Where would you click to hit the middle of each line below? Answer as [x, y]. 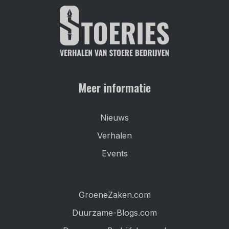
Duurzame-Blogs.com [114, 213]
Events [114, 154]
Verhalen [114, 136]
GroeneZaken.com [114, 195]
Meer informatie [114, 87]
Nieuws [114, 118]
